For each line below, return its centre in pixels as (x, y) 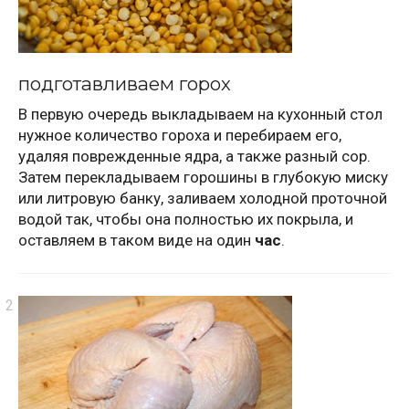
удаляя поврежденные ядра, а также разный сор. (194, 157)
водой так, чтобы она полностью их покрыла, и (186, 220)
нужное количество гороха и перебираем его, (180, 136)
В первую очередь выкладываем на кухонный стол (200, 115)
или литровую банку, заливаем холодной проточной (203, 199)
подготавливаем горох (125, 83)
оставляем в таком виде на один (136, 241)
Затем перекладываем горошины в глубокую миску (203, 178)
